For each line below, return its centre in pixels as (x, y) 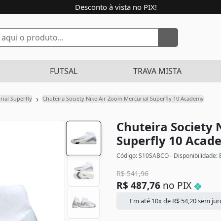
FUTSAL (64, 71)
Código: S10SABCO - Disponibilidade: (168, 156)
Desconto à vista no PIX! (115, 7)
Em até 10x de (150, 201)
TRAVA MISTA (157, 71)
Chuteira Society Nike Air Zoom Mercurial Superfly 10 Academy (123, 98)
